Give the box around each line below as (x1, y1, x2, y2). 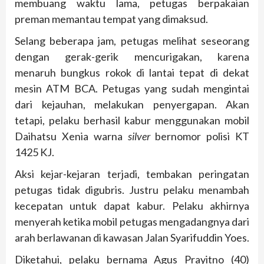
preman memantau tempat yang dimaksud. (15, 12, 208, 26)
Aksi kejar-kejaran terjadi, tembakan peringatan (15, 167, 249, 181)
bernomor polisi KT (150, 130, 249, 143)
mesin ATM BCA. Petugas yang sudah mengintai (15, 82, 249, 95)
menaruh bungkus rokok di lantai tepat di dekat (15, 66, 249, 80)
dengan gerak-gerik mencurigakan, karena (15, 50, 249, 64)
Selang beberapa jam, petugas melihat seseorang (15, 34, 249, 48)
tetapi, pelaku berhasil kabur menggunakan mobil (15, 114, 249, 127)
